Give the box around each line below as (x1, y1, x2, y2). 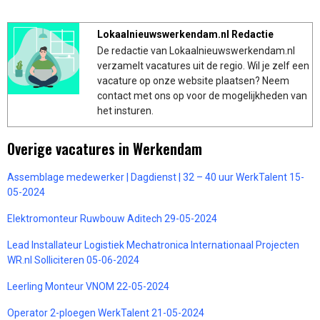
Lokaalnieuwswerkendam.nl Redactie (97, 28, 274, 40)
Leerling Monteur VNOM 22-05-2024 (7, 280, 169, 292)
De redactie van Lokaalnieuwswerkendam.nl (97, 44, 295, 56)
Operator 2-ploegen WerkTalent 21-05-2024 (7, 306, 204, 319)
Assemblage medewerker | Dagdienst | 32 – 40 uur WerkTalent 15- (7, 171, 304, 183)
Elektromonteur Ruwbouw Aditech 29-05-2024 (7, 212, 217, 224)
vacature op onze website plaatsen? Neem (97, 74, 289, 86)
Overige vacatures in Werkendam (7, 137, 202, 159)
